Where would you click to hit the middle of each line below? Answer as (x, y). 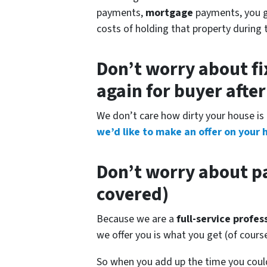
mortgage (169, 13)
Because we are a (136, 219)
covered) (133, 194)
